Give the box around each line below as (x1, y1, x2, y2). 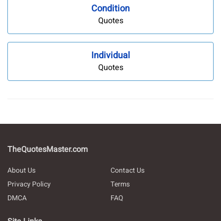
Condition (91, 2, 130, 16)
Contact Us (110, 165, 145, 176)
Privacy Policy (7, 179, 51, 189)
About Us (7, 165, 36, 176)
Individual (91, 48, 130, 62)
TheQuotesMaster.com (7, 143, 88, 155)
